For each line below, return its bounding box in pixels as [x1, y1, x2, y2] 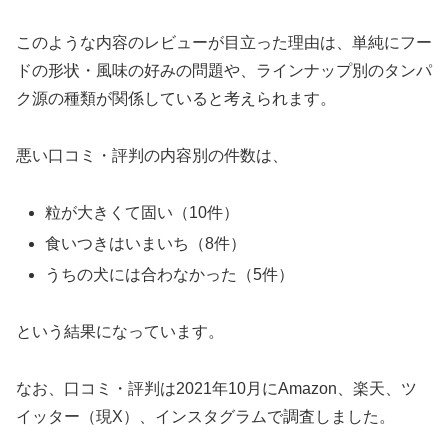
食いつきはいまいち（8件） [45, 235, 247, 253]
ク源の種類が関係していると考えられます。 [16, 90, 336, 108]
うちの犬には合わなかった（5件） [45, 266, 295, 284]
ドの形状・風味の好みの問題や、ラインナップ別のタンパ [16, 62, 432, 80]
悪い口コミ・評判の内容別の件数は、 [16, 147, 288, 165]
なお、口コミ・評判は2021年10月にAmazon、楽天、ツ [16, 379, 417, 397]
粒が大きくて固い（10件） [45, 203, 240, 221]
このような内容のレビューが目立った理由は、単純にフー [16, 34, 432, 52]
